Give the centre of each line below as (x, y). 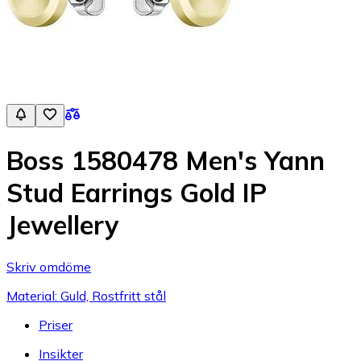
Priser (56, 324)
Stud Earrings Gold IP (137, 193)
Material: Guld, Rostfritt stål (86, 295)
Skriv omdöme (49, 266)
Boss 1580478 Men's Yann (166, 161)
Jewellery (62, 225)
